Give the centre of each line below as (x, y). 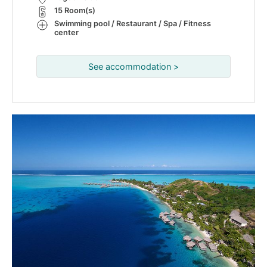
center (66, 32)
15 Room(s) (75, 10)
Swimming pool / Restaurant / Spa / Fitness (133, 24)
